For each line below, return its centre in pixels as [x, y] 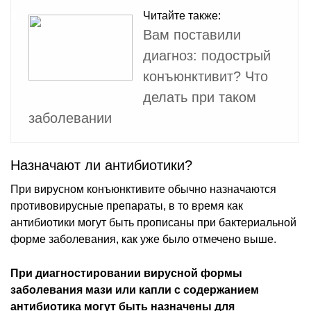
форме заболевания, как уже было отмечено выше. [143, 239]
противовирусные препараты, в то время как [127, 205]
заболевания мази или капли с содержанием [135, 289]
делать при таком [200, 97]
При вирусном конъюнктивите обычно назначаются [143, 189]
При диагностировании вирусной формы [126, 273]
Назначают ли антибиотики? [101, 165]
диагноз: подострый [207, 55]
